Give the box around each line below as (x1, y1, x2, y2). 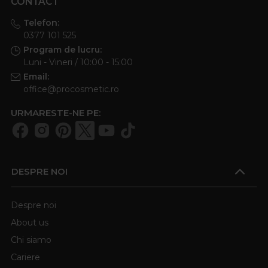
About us (11, 217, 48, 228)
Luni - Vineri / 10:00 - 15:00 (23, 57, 133, 68)
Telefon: (23, 17, 59, 29)
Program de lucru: (23, 44, 102, 56)
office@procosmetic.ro (23, 84, 119, 95)
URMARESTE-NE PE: (11, 106, 100, 118)
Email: (23, 71, 49, 83)
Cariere (11, 251, 40, 263)
